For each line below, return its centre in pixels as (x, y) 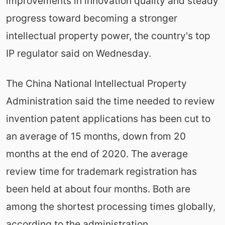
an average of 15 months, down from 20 (96, 136)
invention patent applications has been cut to (108, 118)
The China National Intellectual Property (96, 83)
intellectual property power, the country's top (108, 35)
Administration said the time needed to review (110, 101)
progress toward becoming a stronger (91, 18)
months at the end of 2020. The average (97, 153)
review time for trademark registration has (101, 171)
